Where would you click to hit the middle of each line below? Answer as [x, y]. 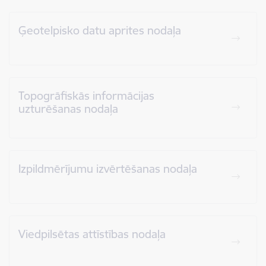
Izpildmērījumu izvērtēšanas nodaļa [108, 168]
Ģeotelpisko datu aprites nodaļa [100, 30]
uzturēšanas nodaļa [68, 108]
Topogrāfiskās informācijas [86, 95]
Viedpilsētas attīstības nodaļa [92, 234]
